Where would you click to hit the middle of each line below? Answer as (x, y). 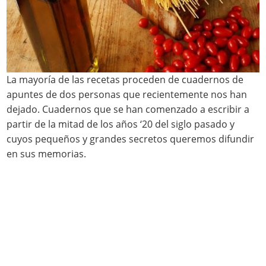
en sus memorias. (47, 154)
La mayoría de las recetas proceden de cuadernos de (125, 80)
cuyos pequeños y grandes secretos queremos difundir (131, 139)
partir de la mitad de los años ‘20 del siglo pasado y (121, 124)
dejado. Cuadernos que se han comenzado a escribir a (128, 110)
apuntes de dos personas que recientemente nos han (127, 95)
